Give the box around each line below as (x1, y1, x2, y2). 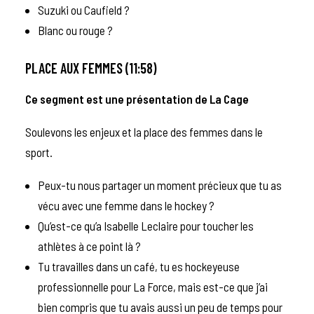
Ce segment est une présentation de (25, 91, 210, 106)
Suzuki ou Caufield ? (38, 2, 132, 17)
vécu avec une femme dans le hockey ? (38, 198, 214, 212)
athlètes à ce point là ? (38, 238, 143, 253)
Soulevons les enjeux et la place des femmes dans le (25, 124, 263, 139)
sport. (25, 144, 55, 159)
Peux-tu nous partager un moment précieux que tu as (38, 177, 282, 192)
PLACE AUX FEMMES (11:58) (25, 59, 156, 76)
